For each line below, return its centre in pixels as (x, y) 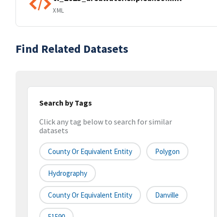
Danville (167, 195)
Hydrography (68, 173)
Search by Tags (66, 103)
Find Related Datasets (72, 49)
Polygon (167, 152)
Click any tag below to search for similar (106, 122)
